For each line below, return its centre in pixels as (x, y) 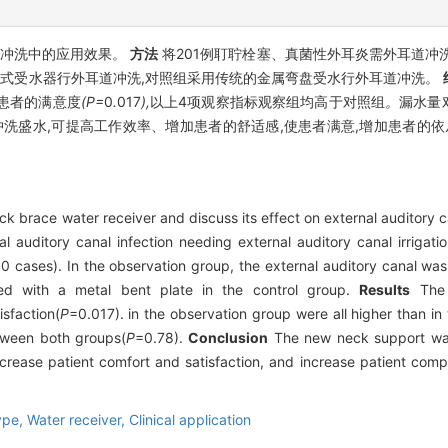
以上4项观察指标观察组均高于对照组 (267, 101)
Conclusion (228, 337)
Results (385, 289)
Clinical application (190, 419)
